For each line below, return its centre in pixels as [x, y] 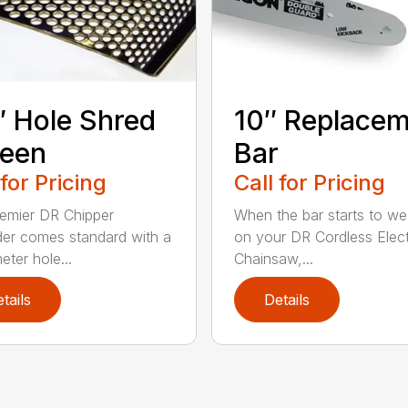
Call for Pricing [309, 183]
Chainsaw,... [273, 259]
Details [286, 300]
